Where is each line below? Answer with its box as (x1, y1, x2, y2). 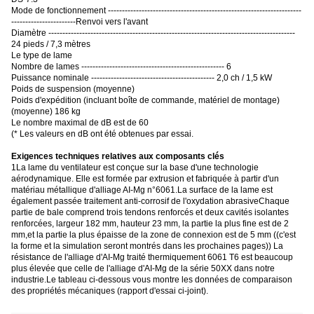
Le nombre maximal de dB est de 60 (11, 117, 149, 128)
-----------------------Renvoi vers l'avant (11, 16, 148, 27)
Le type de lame (11, 50, 72, 60)
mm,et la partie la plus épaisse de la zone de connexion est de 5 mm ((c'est (11, 229, 296, 240)
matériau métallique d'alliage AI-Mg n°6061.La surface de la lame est (11, 184, 273, 195)
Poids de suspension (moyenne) (11, 83, 135, 94)
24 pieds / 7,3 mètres (11, 39, 90, 49)
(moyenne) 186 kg (11, 106, 81, 116)
